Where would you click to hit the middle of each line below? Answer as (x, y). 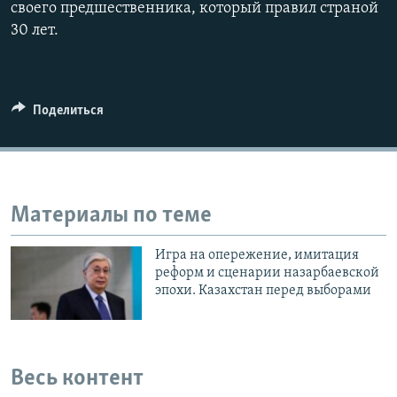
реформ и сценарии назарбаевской (268, 272)
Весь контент (77, 379)
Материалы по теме (111, 216)
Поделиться (68, 111)
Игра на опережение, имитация (257, 255)
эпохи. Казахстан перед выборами (264, 290)
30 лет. (35, 31)
